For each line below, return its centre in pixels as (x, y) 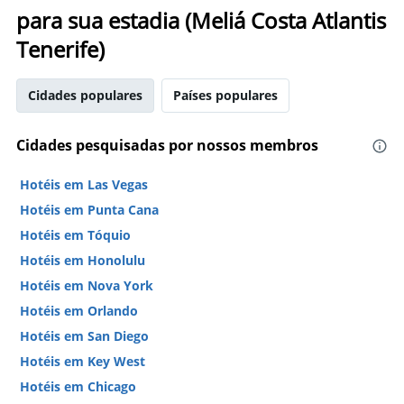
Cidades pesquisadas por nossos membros (167, 145)
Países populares (225, 95)
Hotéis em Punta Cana (89, 210)
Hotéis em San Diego (84, 336)
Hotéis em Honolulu (83, 260)
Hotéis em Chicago (78, 386)
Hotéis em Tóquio (75, 235)
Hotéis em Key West (83, 361)
